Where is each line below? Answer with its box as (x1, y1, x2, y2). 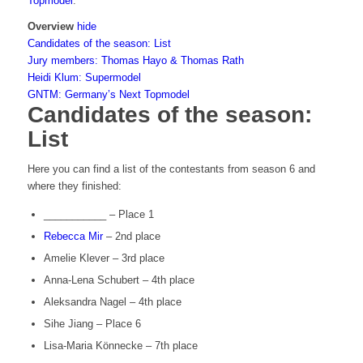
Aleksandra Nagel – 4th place (43, 296, 181, 309)
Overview (27, 20, 74, 33)
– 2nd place (102, 230, 160, 243)
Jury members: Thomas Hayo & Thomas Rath (27, 54, 244, 67)
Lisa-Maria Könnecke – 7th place (43, 340, 198, 352)
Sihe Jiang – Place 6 (43, 318, 141, 331)
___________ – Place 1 (43, 208, 154, 221)
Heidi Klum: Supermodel (27, 71, 141, 84)
